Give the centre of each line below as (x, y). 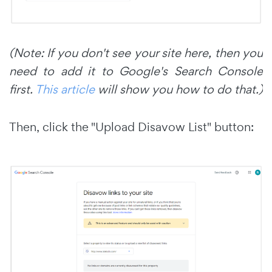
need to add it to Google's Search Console (136, 71)
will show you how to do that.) (179, 89)
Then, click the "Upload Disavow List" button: (131, 127)
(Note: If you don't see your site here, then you (136, 53)
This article (65, 89)
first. (22, 89)
